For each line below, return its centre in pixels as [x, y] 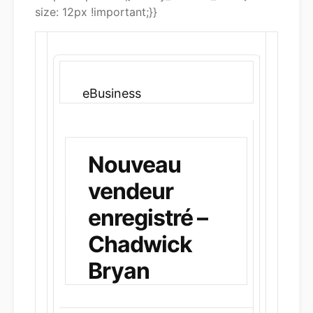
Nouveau [134, 165]
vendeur [131, 191]
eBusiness [112, 94]
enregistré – [148, 218]
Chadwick [140, 245]
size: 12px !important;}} [96, 12]
